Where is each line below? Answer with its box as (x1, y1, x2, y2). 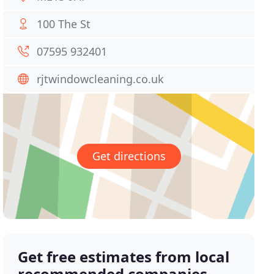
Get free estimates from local (18, 246, 230, 267)
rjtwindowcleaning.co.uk (37, 72, 165, 86)
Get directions (92, 149, 166, 164)
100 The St (37, 17, 91, 31)
